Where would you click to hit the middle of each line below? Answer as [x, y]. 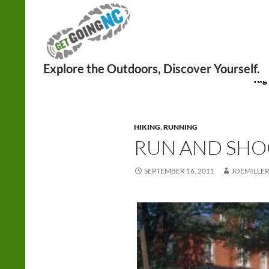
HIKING [147, 127]
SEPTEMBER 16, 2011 [179, 171]
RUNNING [180, 127]
